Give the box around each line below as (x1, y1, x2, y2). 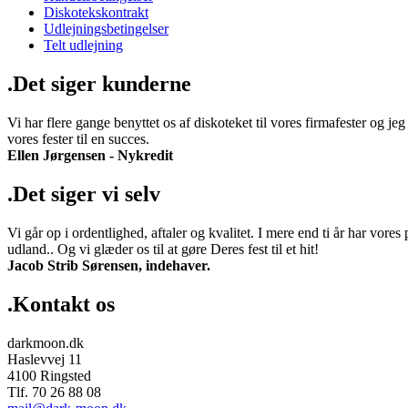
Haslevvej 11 (7, 351, 82, 367)
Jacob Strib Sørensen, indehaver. (7, 257, 210, 273)
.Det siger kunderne (7, 72, 191, 97)
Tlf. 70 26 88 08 (7, 383, 101, 400)
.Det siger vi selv (7, 181, 160, 206)
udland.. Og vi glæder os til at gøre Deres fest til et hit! (7, 240, 319, 257)
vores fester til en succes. (7, 130, 149, 147)
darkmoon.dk (7, 334, 84, 351)
